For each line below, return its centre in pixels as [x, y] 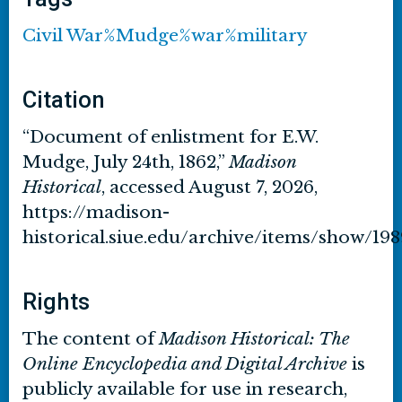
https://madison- [96, 212]
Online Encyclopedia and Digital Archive [185, 364]
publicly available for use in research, [185, 389]
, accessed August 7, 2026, [210, 187]
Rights [56, 301]
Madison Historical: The [254, 339]
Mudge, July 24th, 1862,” [126, 162]
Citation [64, 100]
